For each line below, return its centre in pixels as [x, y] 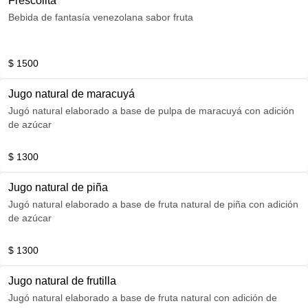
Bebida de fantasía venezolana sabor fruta [101, 17]
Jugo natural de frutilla [62, 281]
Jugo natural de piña [58, 187]
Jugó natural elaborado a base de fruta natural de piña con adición [153, 204]
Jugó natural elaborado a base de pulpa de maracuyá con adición [151, 111]
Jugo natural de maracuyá [71, 94]
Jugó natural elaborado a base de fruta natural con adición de [111, 298]
